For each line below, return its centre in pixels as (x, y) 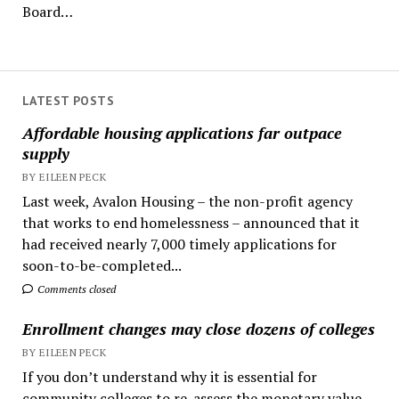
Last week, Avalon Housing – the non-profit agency (187, 201)
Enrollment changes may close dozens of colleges (198, 328)
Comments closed (75, 289)
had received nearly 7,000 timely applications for (179, 244)
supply (45, 153)
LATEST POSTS (68, 101)
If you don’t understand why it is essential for (169, 376)
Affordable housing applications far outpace (182, 132)
